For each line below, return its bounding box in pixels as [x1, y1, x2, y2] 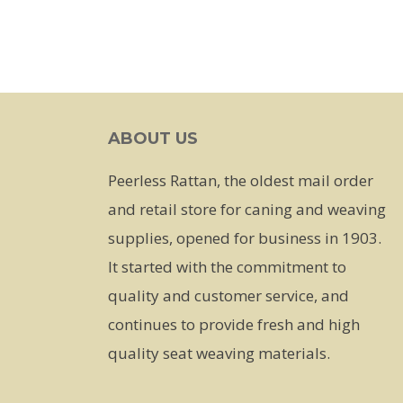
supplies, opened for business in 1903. [108, 228, 381, 248]
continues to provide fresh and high [108, 314, 360, 335]
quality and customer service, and [108, 285, 349, 306]
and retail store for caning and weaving [108, 199, 386, 219]
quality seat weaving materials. [108, 343, 330, 363]
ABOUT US [108, 129, 198, 148]
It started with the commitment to [108, 256, 346, 277]
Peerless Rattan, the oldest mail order [108, 170, 373, 191]
